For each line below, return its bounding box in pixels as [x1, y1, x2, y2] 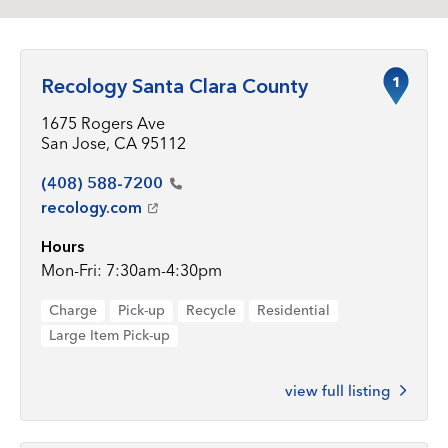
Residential [257, 301, 330, 319]
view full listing [285, 381, 390, 400]
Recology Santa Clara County [41, 74, 308, 98]
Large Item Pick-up [49, 326, 170, 344]
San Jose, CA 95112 [41, 133, 186, 153]
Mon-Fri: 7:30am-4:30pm [41, 260, 222, 280]
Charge [49, 301, 97, 319]
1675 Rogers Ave [41, 113, 165, 133]
